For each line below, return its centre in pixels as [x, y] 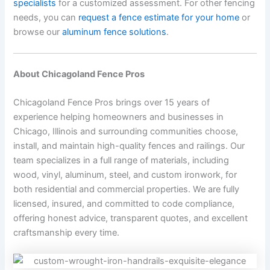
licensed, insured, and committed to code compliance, [124, 204]
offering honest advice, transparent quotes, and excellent [131, 218]
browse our [38, 32]
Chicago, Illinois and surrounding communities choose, [126, 132]
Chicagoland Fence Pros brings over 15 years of [112, 103]
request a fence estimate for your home [159, 17]
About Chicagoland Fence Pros [79, 74]
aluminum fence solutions [115, 32]
